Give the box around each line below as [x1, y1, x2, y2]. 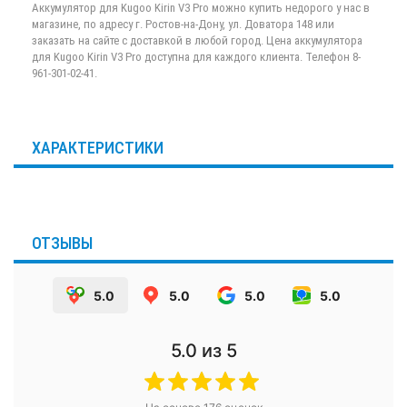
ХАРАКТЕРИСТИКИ [32, 138, 164, 157]
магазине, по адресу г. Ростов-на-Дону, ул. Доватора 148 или [32, 17, 334, 31]
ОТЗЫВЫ [32, 233, 93, 253]
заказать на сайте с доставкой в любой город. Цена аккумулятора [32, 34, 362, 47]
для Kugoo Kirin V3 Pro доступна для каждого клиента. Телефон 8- [32, 50, 361, 64]
